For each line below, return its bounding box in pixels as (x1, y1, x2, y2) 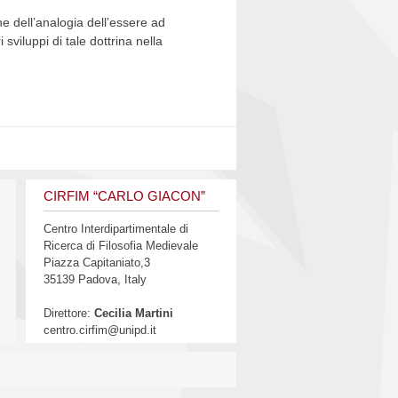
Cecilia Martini (93, 306, 173, 321)
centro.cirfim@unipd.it (43, 323, 156, 338)
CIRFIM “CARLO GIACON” (43, 188, 205, 204)
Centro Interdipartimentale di (43, 222, 188, 236)
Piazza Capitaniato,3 (43, 256, 150, 270)
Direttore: (43, 306, 94, 321)
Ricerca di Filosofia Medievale (43, 239, 198, 253)
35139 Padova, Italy (43, 273, 147, 287)
